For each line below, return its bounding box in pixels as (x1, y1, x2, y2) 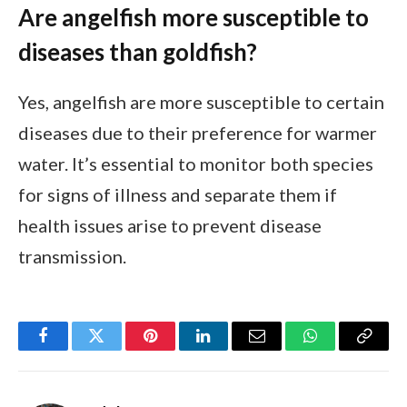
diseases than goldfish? (18, 38, 257, 66)
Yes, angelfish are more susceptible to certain (18, 91, 384, 114)
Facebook (41, 341, 105, 358)
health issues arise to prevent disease (18, 214, 322, 237)
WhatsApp (309, 341, 380, 358)
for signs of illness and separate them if (18, 184, 337, 206)
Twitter (94, 341, 143, 358)
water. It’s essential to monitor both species (18, 153, 373, 175)
